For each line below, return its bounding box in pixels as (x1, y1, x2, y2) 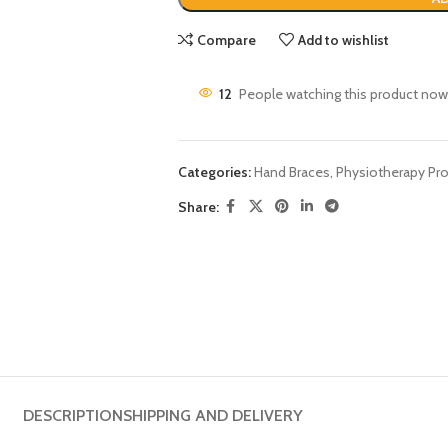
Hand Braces (253, 163, 330, 181)
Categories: (177, 163, 251, 181)
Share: (177, 197, 219, 216)
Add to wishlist (298, 31, 390, 49)
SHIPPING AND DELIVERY (123, 405, 303, 425)
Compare (197, 31, 257, 49)
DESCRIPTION (23, 405, 123, 425)
